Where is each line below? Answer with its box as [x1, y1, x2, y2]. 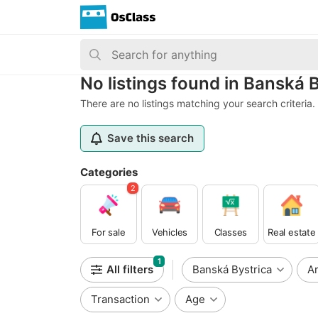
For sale [92, 226, 126, 238]
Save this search [107, 131, 194, 145]
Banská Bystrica [192, 263, 272, 276]
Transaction [91, 292, 150, 306]
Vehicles [151, 226, 188, 238]
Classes [214, 226, 248, 238]
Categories [80, 165, 138, 179]
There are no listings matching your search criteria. [80, 97, 315, 109]
